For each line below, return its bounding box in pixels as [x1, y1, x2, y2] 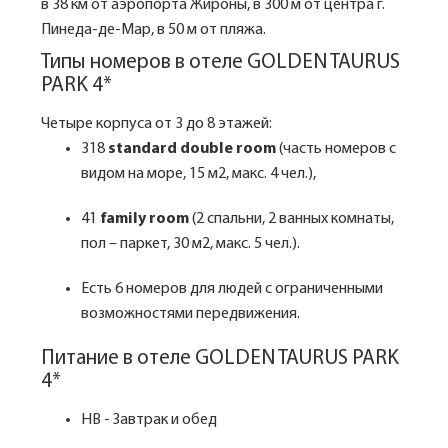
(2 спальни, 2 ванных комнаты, [192, 211, 394, 227]
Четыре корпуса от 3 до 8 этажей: [41, 116, 275, 132]
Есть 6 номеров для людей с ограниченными [81, 281, 383, 297]
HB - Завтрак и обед [81, 412, 220, 428]
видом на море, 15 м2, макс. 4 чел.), [81, 166, 316, 182]
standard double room [108, 141, 276, 157]
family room [100, 211, 192, 227]
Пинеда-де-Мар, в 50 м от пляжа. [41, 22, 269, 38]
